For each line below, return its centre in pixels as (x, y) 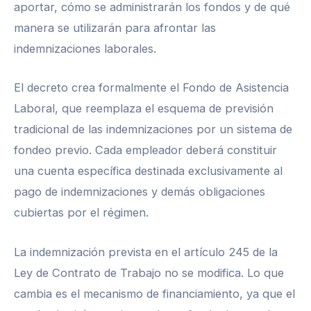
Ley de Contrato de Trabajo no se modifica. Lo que (149, 272)
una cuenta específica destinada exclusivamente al (148, 171)
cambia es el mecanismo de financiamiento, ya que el (154, 293)
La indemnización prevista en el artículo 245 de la (146, 252)
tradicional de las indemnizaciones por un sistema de (153, 129)
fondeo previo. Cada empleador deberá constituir (145, 150)
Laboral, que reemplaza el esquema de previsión (144, 109)
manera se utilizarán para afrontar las (115, 28)
